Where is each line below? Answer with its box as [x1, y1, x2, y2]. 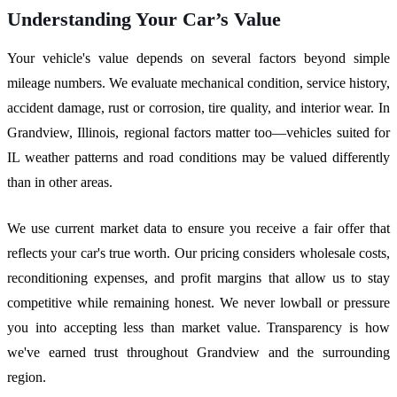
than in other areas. [7, 175, 113, 191]
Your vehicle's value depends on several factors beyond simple [7, 51, 390, 66]
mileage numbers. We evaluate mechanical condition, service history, [7, 75, 390, 91]
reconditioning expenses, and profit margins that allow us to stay [7, 270, 390, 286]
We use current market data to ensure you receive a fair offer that [7, 221, 390, 237]
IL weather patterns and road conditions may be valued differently [7, 150, 390, 166]
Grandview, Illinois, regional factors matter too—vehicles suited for [7, 125, 390, 141]
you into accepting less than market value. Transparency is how [7, 320, 390, 336]
